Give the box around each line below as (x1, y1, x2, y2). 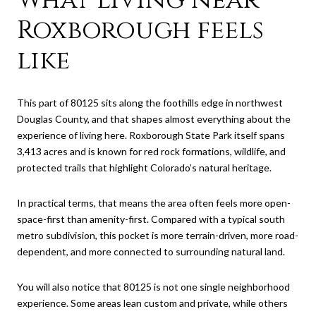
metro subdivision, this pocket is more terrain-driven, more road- (17, 229, 298, 241)
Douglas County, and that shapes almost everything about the (17, 113, 291, 126)
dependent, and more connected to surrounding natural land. (17, 245, 285, 257)
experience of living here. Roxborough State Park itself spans (17, 129, 285, 142)
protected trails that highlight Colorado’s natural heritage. (17, 162, 272, 174)
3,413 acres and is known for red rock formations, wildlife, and (17, 145, 286, 158)
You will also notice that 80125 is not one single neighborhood (17, 280, 290, 293)
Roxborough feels (17, 13, 264, 47)
